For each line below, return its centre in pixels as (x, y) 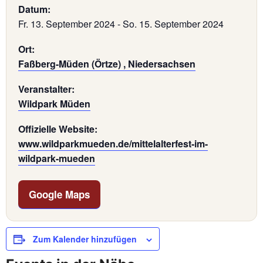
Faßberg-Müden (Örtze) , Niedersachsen (107, 64)
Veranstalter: (46, 89)
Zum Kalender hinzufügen (85, 239)
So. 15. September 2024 (173, 24)
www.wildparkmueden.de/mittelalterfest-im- (113, 144)
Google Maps (59, 195)
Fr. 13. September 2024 (67, 24)
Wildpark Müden (54, 104)
